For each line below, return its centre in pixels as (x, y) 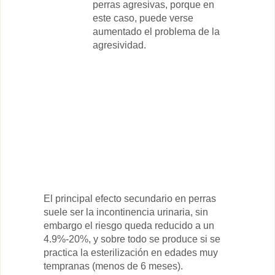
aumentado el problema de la (156, 31)
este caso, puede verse (143, 18)
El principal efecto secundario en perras (130, 199)
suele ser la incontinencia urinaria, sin (126, 212)
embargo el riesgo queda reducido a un (129, 226)
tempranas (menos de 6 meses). (113, 266)
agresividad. (119, 45)
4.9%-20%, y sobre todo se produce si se (132, 239)
